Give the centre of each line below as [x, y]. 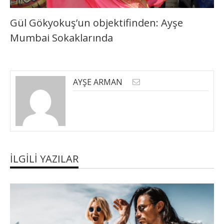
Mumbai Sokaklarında [61, 38]
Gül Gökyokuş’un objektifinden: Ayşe [96, 23]
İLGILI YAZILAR [44, 159]
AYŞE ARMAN [98, 82]
